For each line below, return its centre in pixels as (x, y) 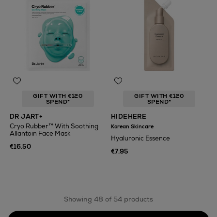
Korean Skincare (132, 126)
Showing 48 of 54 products (108, 199)
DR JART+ (26, 116)
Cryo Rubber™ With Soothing (54, 126)
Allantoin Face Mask (40, 133)
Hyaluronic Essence (140, 138)
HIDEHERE (129, 116)
